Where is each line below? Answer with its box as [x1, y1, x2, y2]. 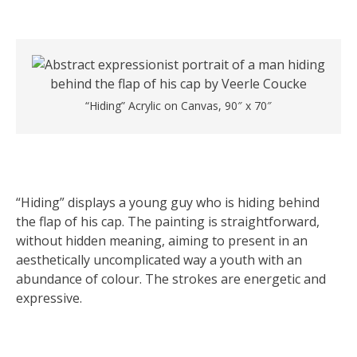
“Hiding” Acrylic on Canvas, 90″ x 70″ [85, 98, 272, 113]
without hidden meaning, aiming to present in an [16, 232, 308, 249]
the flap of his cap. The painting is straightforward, [16, 213, 320, 230]
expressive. [16, 289, 82, 307]
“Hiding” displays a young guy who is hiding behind [16, 194, 320, 211]
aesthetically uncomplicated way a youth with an [16, 251, 302, 269]
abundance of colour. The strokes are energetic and [16, 270, 326, 288]
